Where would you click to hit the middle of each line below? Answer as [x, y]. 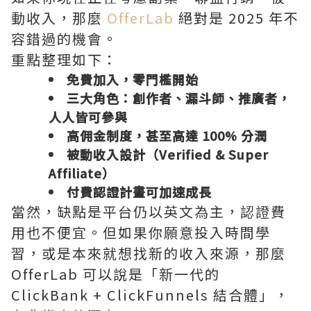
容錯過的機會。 [65, 38]
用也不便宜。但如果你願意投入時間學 [141, 232]
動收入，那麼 [59, 17]
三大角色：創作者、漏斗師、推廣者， [179, 98]
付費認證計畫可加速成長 [139, 191]
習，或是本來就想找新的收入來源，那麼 [149, 253]
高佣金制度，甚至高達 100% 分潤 [167, 135]
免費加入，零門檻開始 [133, 79]
